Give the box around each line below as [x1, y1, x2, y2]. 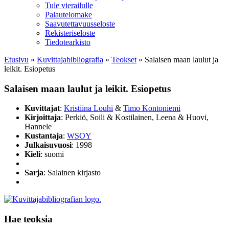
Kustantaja [25, 131, 63, 141]
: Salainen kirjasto [43, 168, 101, 177]
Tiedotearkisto [45, 38, 90, 47]
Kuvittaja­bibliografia [37, 55, 103, 64]
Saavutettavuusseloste [45, 19, 115, 28]
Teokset [111, 55, 136, 64]
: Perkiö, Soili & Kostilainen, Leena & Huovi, [61, 113, 209, 122]
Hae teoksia [4, 214, 53, 225]
